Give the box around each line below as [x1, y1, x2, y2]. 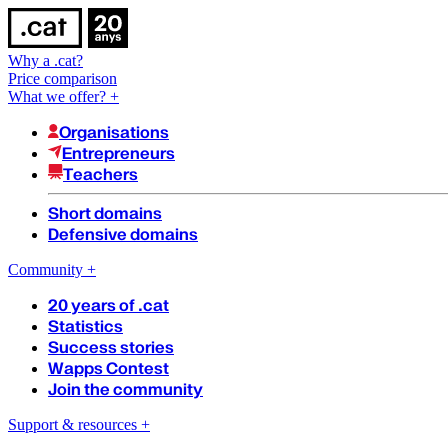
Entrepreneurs [62, 144, 175, 163]
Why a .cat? [8, 52, 83, 69]
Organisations [59, 123, 169, 142]
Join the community [48, 380, 203, 399]
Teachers [63, 165, 138, 184]
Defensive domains [48, 225, 198, 244]
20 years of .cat [48, 296, 169, 315]
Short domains [48, 204, 162, 223]
